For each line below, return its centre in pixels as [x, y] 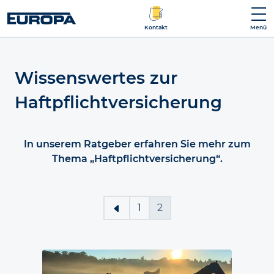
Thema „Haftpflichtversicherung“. [137, 159]
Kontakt [156, 27]
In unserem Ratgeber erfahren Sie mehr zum [137, 144]
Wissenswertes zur [96, 78]
